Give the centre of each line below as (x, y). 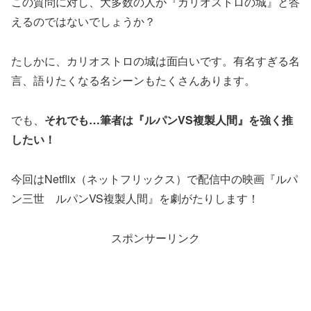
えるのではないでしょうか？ (83, 22)
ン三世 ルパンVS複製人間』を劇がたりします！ (135, 198)
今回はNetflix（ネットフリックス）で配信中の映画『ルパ (154, 178)
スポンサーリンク (155, 237)
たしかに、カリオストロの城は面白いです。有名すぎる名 (155, 61)
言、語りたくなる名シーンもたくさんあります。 (133, 81)
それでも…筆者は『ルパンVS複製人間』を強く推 (169, 119)
